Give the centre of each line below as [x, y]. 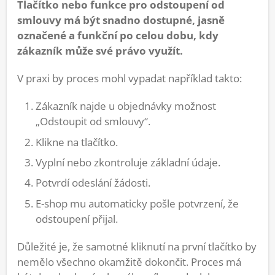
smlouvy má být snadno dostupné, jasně [121, 20]
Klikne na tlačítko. [77, 142]
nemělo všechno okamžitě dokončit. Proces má [129, 261]
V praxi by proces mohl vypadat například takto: [130, 79]
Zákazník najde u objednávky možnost [126, 106]
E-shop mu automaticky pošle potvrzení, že [137, 203]
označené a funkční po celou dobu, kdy [118, 36]
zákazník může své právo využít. [100, 51]
